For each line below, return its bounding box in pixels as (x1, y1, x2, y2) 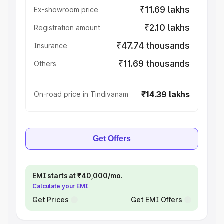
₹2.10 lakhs (144, 22, 190, 33)
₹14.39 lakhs (141, 89, 190, 99)
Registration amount (34, 23, 100, 32)
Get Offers (93, 134, 131, 143)
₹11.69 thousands (118, 58, 190, 69)
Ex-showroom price (34, 5, 98, 14)
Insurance (34, 41, 67, 50)
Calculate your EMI (32, 182, 88, 190)
